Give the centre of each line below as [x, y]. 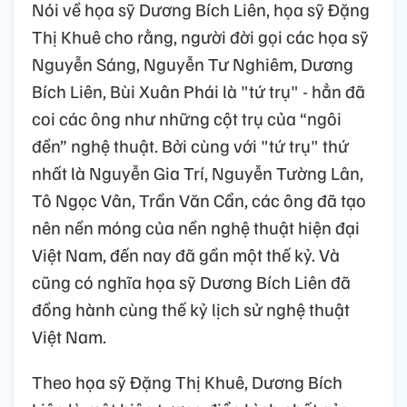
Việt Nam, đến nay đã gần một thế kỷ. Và [186, 254]
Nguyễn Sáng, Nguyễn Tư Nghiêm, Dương [193, 63]
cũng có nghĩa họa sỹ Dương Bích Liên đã [191, 281]
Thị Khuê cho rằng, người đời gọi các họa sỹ [200, 36]
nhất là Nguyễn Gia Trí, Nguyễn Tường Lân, [198, 172]
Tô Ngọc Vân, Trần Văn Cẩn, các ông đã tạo [199, 199]
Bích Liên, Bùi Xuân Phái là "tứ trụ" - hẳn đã [199, 90]
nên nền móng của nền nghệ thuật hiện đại [196, 227]
